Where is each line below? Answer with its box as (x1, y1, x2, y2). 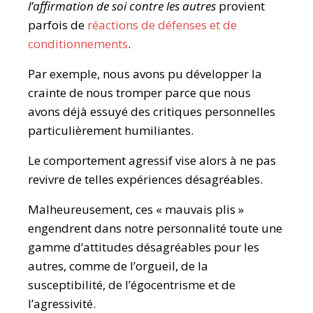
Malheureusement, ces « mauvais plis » (28, 201, 244, 217)
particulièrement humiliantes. (28, 122, 194, 138)
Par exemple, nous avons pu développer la (28, 66, 262, 82)
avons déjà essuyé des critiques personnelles (28, 103, 275, 119)
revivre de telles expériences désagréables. (28, 171, 263, 187)
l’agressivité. (28, 296, 96, 312)
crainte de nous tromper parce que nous (28, 85, 251, 101)
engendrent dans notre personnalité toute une (28, 220, 282, 236)
